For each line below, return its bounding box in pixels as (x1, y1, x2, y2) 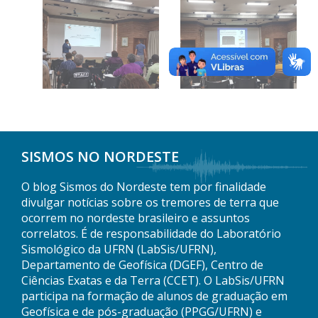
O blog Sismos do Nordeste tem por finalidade (21, 179, 266, 195)
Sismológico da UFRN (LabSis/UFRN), (21, 241, 216, 258)
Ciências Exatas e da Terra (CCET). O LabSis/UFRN (21, 273, 285, 289)
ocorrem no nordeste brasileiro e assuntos (21, 210, 250, 226)
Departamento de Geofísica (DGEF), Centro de (21, 257, 263, 273)
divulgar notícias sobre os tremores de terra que (21, 194, 279, 211)
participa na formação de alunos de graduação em (21, 288, 287, 305)
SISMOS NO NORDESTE (21, 147, 179, 167)
